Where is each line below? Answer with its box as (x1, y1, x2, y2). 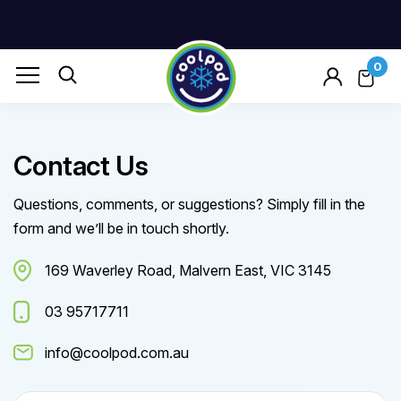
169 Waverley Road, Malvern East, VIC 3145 (45, 261, 331, 279)
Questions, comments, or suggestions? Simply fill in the (13, 195, 365, 213)
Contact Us (13, 149, 148, 182)
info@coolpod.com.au (45, 344, 189, 362)
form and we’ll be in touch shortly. (13, 219, 229, 237)
